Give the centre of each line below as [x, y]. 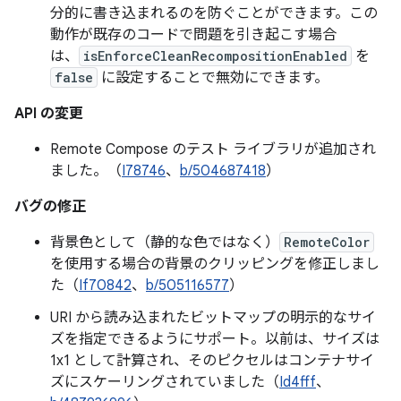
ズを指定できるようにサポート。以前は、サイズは [215, 339]
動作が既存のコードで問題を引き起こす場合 [193, 35]
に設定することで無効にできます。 [213, 78]
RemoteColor [327, 242]
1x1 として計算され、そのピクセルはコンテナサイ [212, 361]
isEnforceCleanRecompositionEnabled [215, 56]
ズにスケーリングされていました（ [165, 382]
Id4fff [298, 382]
